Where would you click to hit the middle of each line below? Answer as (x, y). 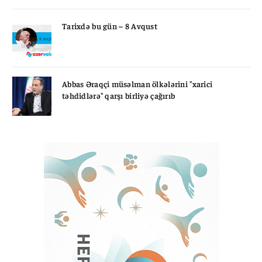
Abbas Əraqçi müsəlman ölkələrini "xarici (137, 83)
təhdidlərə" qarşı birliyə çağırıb (119, 95)
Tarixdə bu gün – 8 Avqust (110, 25)
